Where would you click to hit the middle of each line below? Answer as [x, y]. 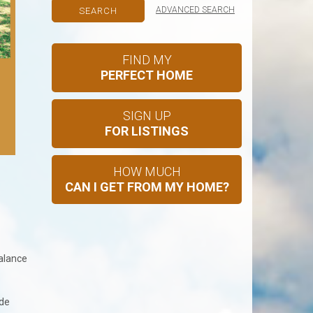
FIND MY [147, 59]
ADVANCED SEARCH [195, 9]
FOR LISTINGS [147, 131]
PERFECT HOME [147, 75]
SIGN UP [147, 115]
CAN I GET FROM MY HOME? [147, 187]
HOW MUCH [147, 171]
